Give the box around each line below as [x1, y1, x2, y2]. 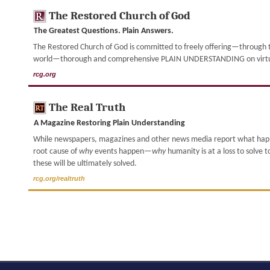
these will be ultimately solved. [33, 159, 137, 168]
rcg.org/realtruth [33, 174, 86, 182]
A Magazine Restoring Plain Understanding [33, 119, 185, 128]
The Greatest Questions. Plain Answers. [33, 27, 174, 36]
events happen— [92, 147, 152, 155]
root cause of [33, 147, 79, 155]
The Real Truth [49, 101, 126, 115]
